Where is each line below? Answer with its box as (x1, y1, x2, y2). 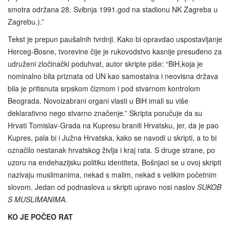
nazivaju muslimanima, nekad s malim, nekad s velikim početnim (8, 169, 217, 180)
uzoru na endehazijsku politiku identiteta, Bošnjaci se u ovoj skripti (8, 157, 221, 168)
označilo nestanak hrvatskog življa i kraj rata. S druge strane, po (8, 145, 215, 156)
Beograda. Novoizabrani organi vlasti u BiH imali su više (8, 95, 188, 106)
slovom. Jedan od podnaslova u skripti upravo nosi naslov (8, 182, 197, 193)
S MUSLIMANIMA (8, 194, 65, 205)
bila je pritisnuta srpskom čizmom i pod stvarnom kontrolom (8, 83, 200, 94)
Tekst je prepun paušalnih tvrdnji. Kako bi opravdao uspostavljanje (8, 34, 222, 45)
